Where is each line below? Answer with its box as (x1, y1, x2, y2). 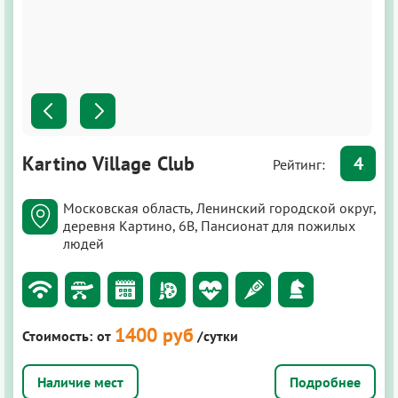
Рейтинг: (273, 155, 329, 174)
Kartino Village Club (22, 151, 195, 177)
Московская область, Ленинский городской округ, (63, 199, 376, 218)
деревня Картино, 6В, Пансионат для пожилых (63, 217, 355, 235)
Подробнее (290, 373, 361, 392)
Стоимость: (22, 327, 92, 346)
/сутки (197, 327, 238, 346)
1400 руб (115, 322, 194, 348)
